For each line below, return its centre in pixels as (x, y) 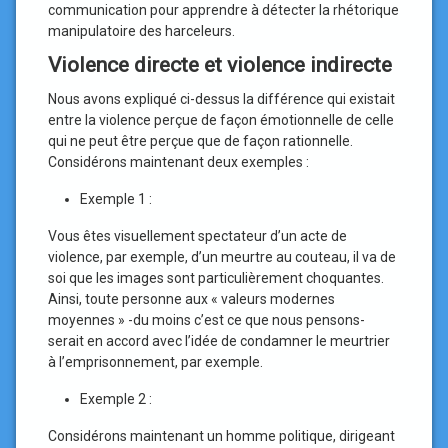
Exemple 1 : (116, 199)
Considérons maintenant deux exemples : (178, 162)
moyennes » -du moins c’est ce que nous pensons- (206, 320)
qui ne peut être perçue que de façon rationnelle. (200, 141)
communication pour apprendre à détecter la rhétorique (223, 10)
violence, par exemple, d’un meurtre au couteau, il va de (222, 257)
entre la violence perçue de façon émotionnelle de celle (221, 120)
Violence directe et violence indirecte (220, 65)
